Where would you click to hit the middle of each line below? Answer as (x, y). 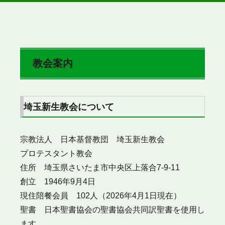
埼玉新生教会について (69, 107)
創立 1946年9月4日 (58, 181)
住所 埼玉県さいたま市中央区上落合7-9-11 (100, 167)
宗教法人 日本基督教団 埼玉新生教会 (92, 139)
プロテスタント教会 (56, 153)
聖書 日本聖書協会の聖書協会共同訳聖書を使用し (113, 209)
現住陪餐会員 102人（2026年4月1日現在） (101, 195)
